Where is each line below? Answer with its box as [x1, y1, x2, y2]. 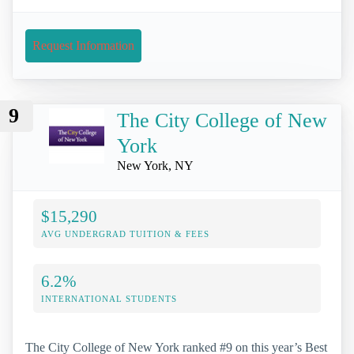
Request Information [32, 39, 134, 53]
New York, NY [117, 159, 194, 173]
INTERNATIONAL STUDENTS [41, 293, 177, 303]
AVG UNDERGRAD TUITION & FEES [41, 228, 209, 239]
